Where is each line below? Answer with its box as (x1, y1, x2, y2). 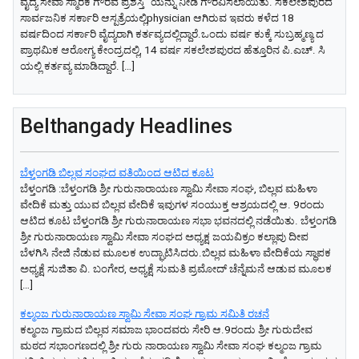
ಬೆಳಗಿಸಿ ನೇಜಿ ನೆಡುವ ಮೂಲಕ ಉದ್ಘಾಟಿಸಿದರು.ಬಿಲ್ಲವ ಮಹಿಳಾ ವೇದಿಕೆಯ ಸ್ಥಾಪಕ (20, 247, 331, 260)
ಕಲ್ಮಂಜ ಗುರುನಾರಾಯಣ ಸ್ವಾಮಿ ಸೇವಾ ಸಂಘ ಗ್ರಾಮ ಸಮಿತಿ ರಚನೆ (20, 308, 269, 321)
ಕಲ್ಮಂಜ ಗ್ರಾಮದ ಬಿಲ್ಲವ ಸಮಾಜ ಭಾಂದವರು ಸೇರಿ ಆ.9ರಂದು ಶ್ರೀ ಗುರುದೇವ (20, 324, 313, 337)
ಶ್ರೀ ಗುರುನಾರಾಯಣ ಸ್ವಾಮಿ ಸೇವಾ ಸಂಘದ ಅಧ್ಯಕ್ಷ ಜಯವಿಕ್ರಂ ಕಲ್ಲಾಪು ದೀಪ (20, 231, 309, 244)
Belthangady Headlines (20, 115, 232, 139)
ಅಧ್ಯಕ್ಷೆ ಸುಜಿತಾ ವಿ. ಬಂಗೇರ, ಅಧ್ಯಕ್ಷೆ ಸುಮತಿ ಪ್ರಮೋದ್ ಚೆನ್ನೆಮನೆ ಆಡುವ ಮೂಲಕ (20, 263, 332, 276)
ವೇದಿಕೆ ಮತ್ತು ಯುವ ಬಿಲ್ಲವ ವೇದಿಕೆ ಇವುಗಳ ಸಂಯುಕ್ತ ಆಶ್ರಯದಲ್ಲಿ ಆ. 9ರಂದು (20, 199, 325, 212)
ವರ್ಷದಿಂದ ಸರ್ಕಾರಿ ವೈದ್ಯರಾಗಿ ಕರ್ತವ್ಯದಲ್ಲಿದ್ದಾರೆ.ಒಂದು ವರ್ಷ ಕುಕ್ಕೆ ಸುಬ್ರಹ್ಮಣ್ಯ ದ (20, 28, 324, 41)
